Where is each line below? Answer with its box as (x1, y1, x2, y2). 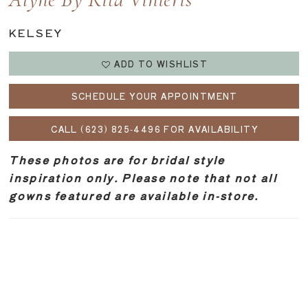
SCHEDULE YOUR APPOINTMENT (71, 90, 238, 102)
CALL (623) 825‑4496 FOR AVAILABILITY (51, 122, 258, 135)
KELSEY (9, 25, 63, 41)
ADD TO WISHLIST (114, 58, 208, 70)
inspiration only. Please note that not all (9, 170, 277, 186)
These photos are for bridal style (9, 152, 225, 168)
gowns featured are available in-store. (9, 188, 259, 203)
